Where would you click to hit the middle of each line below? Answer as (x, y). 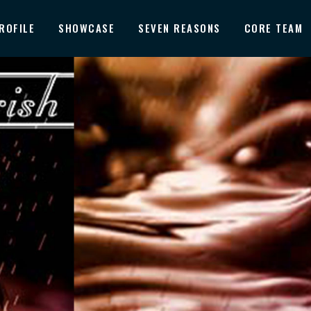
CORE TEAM (273, 28)
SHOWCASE (86, 28)
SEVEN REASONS (179, 28)
